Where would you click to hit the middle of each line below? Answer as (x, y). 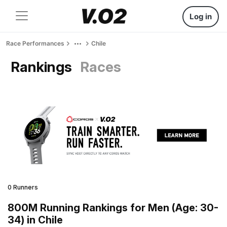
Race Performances (35, 43)
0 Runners (23, 187)
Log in (201, 16)
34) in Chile (35, 220)
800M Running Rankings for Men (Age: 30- (113, 207)
